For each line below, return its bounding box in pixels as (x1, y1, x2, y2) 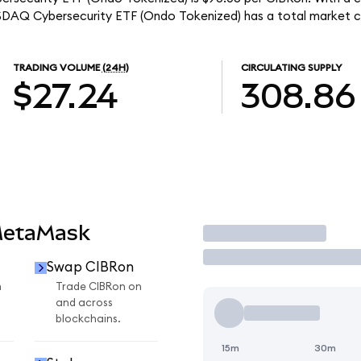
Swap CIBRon (46, 260, 134, 275)
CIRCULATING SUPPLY (240, 63, 342, 73)
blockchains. (56, 313, 121, 326)
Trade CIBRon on (56, 281, 142, 293)
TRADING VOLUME (12, 63, 100, 73)
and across (56, 297, 113, 309)
